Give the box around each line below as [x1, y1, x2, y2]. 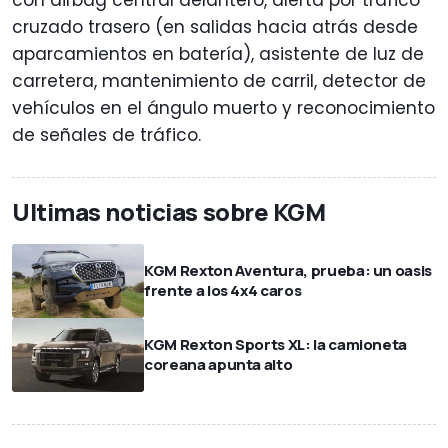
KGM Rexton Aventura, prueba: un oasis [144, 259, 433, 281]
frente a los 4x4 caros [144, 279, 302, 301]
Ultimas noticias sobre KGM [12, 194, 326, 228]
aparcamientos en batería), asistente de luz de [12, 41, 424, 66]
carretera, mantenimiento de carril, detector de [12, 68, 426, 93]
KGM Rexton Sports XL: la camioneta [144, 334, 408, 356]
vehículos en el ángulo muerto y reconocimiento [12, 95, 435, 120]
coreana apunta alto [144, 354, 293, 376]
